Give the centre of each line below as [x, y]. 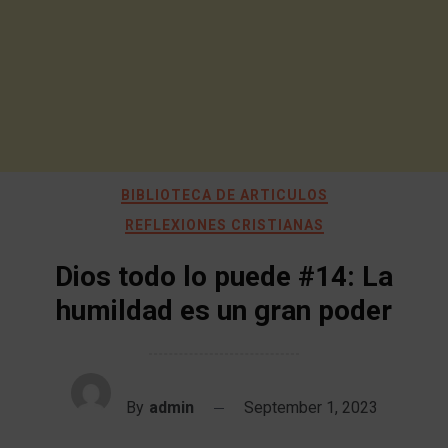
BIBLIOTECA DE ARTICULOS [224, 195]
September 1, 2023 [310, 407]
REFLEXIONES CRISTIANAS [224, 225]
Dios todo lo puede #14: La [224, 276]
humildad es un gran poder [224, 310]
